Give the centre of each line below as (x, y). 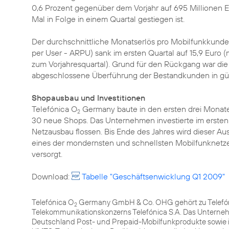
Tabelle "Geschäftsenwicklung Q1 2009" (153, 176)
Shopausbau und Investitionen (88, 98)
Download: (52, 176)
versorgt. (47, 154)
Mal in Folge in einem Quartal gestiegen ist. (108, 19)
